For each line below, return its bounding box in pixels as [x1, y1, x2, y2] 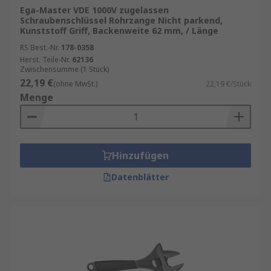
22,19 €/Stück [206, 79, 251, 89]
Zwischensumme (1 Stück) [20, 64, 109, 74]
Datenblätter [111, 171, 169, 183]
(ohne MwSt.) [53, 79, 97, 89]
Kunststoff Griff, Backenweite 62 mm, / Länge [20, 25, 218, 36]
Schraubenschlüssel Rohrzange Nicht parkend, [20, 15, 223, 26]
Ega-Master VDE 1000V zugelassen [20, 4, 169, 16]
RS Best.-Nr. [20, 42, 59, 53]
